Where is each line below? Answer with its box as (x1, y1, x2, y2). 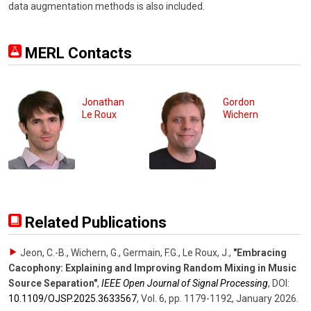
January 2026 (236, 292, 296, 304)
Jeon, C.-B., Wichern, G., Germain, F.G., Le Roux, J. (20, 246, 229, 258)
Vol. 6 (141, 292, 165, 304)
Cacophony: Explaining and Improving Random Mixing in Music (8, 262, 296, 274)
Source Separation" (8, 277, 97, 289)
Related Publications (22, 213, 167, 231)
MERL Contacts (22, 44, 132, 62)
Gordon (222, 96, 255, 108)
